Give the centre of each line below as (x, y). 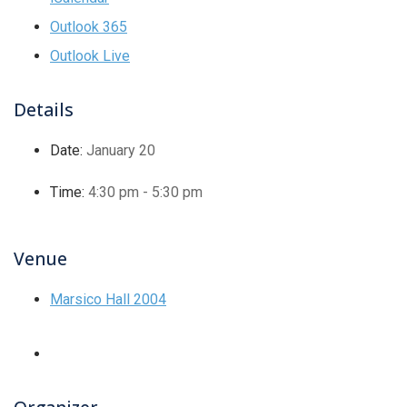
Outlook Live (90, 56)
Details (44, 109)
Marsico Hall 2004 (108, 299)
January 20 (121, 150)
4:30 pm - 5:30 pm (145, 192)
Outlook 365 (89, 27)
